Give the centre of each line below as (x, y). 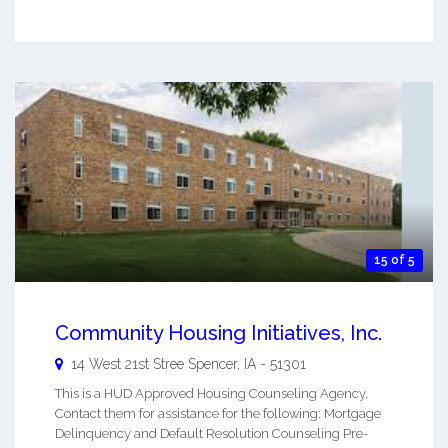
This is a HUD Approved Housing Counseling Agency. (211, 393)
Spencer (212, 363)
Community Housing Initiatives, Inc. (218, 332)
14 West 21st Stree (127, 363)
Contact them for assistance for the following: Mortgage (218, 413)
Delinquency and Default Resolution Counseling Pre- (211, 433)
